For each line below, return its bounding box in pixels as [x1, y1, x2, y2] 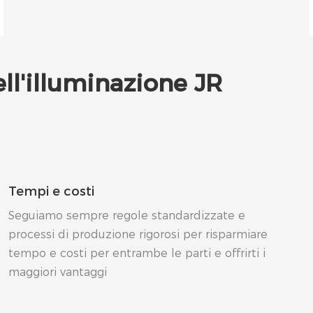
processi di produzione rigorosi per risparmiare [8, 227, 268, 241]
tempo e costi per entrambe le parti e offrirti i [8, 246, 266, 260]
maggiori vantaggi [8, 265, 108, 279]
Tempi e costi [8, 184, 95, 200]
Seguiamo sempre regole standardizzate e [8, 208, 246, 222]
